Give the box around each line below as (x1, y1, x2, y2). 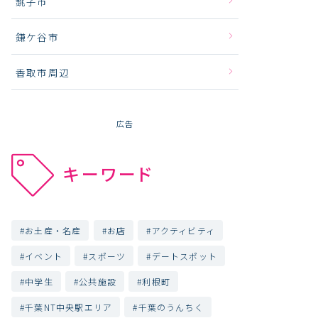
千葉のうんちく (138, 300, 204, 313)
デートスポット (151, 249, 218, 262)
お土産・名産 (25, 224, 82, 236)
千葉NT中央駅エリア (25, 300, 113, 313)
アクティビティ (151, 224, 216, 236)
